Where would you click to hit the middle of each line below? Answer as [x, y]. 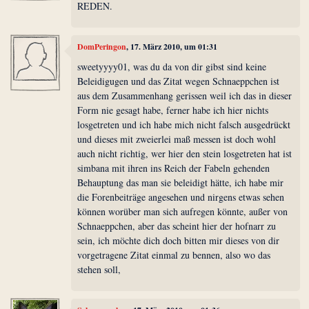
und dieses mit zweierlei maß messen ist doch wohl [177, 139]
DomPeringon [102, 46]
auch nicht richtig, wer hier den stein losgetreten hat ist [185, 154]
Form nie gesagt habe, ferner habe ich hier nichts [173, 110]
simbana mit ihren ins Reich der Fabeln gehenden [174, 168]
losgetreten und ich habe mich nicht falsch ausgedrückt [184, 125]
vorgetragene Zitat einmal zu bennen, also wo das [174, 255]
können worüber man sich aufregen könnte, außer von [183, 212]
